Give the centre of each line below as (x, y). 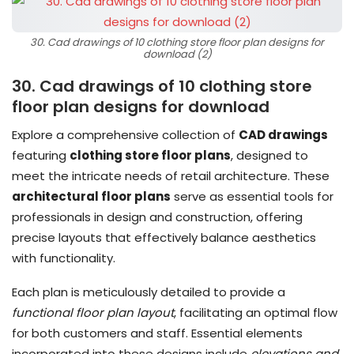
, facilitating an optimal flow (256, 312)
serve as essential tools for (252, 196)
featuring (41, 155)
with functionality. (64, 258)
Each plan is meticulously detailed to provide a (149, 292)
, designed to (269, 155)
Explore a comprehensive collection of (125, 134)
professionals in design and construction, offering (157, 217)
